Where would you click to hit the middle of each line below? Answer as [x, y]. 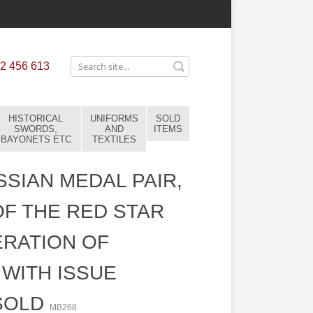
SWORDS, [36, 129]
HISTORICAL [36, 118]
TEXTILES [114, 139]
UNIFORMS [114, 118]
